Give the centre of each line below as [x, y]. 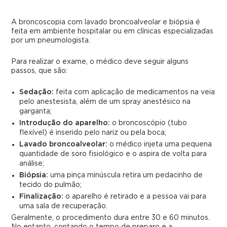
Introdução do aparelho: [65, 123]
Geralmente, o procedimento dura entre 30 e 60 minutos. [111, 218]
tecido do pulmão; [51, 185]
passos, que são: [40, 71]
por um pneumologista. [51, 41]
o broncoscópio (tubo [149, 123]
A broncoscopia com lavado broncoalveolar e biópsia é [106, 22]
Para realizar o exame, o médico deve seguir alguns [100, 62]
